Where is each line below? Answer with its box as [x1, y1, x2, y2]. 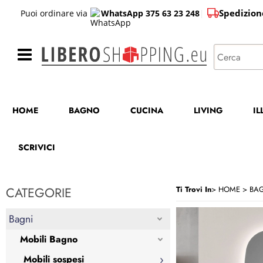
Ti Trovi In [176, 183, 211, 195]
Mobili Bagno [20, 232, 77, 246]
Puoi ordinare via [21, 7, 87, 19]
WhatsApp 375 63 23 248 [101, 7, 200, 19]
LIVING [194, 104, 222, 116]
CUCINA [130, 104, 163, 116]
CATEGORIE [6, 183, 72, 202]
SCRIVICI [18, 141, 55, 153]
